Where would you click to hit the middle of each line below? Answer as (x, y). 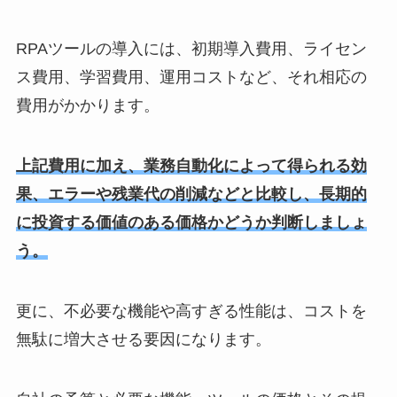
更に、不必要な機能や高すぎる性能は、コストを (191, 311)
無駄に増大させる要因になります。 (143, 339)
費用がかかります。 (87, 106)
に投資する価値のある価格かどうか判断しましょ (191, 222)
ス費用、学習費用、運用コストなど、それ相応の (191, 78)
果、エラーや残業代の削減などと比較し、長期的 (191, 194)
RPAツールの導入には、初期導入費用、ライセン (191, 49)
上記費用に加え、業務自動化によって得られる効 (191, 165)
